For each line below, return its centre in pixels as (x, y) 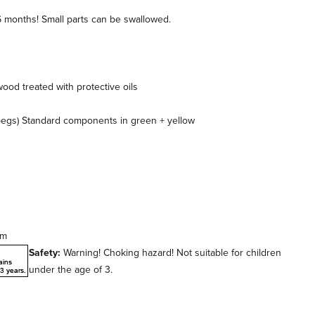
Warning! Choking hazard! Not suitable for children (172, 253)
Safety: (45, 253)
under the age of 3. (71, 270)
